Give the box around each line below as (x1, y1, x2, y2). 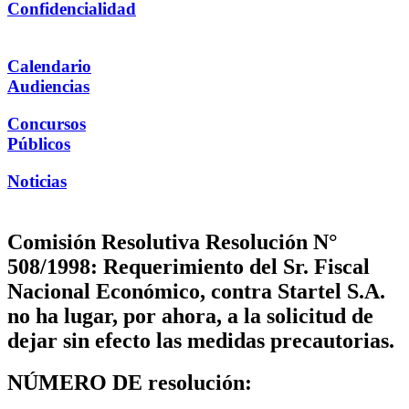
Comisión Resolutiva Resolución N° (7, 229, 338, 254)
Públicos (7, 133, 70, 153)
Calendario (7, 57, 91, 77)
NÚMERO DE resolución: (7, 371, 252, 395)
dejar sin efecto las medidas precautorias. (7, 328, 394, 352)
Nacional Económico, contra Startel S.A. (7, 278, 385, 303)
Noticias (7, 171, 67, 191)
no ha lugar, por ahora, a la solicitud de (7, 303, 373, 328)
